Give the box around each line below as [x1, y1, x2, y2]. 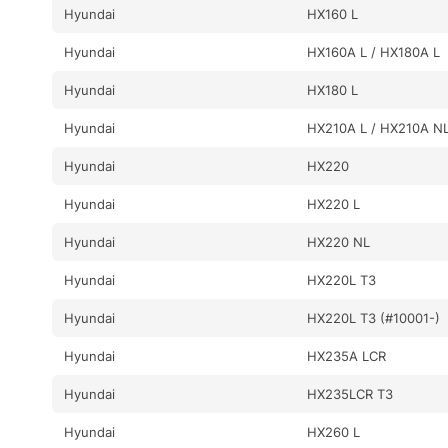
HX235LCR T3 [307, 385, 394, 402]
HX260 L [307, 423, 361, 440]
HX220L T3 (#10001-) [307, 309, 441, 326]
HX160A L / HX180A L [307, 43, 441, 60]
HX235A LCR [307, 347, 387, 364]
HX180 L [307, 81, 359, 98]
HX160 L [307, 5, 359, 22]
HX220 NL [307, 233, 371, 250]
